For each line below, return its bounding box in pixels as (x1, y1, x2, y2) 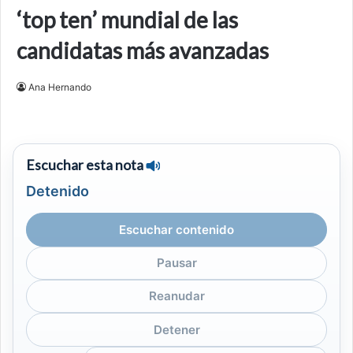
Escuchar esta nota (26, 157, 143, 174)
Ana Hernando (28, 81, 91, 94)
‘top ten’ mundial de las (17, 6, 238, 34)
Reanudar (148, 288, 205, 304)
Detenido (26, 182, 89, 199)
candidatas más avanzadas (17, 37, 269, 65)
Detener (153, 321, 200, 337)
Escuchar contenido (119, 221, 234, 237)
